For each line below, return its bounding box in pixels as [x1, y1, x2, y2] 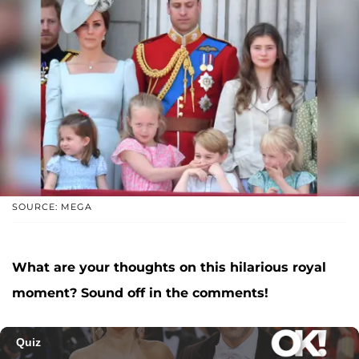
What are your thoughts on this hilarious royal [12, 259, 326, 275]
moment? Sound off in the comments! [12, 284, 272, 301]
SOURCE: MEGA [12, 200, 92, 212]
